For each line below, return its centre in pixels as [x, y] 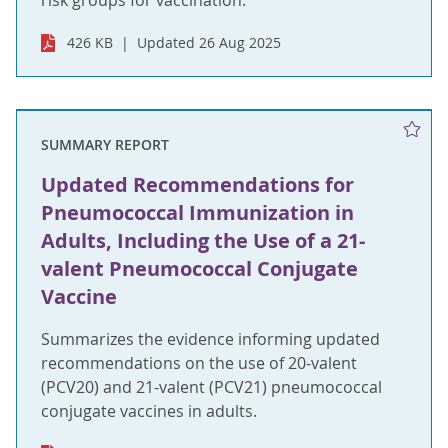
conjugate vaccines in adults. [149, 411]
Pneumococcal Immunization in [197, 212]
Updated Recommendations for [197, 184]
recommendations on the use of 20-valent [199, 363]
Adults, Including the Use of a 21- [203, 240]
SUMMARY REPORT [105, 144]
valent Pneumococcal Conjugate [199, 268]
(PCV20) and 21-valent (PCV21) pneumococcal [211, 387]
